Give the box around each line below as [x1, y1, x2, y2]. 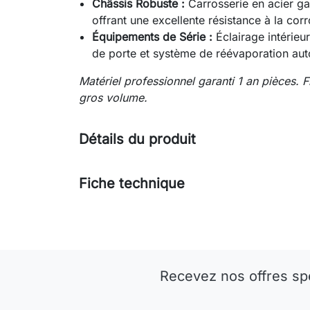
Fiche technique [79, 175, 185, 192]
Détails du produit [79, 131, 196, 148]
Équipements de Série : [92, 30, 213, 44]
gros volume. [79, 91, 147, 105]
